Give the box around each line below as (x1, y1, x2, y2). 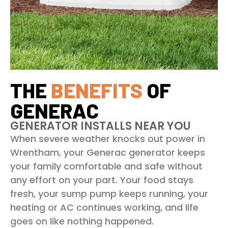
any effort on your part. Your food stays (10, 174, 193, 187)
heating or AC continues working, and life (10, 201, 198, 214)
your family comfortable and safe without (10, 160, 203, 173)
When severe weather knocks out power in (10, 132, 205, 146)
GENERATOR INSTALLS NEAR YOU (10, 118, 191, 134)
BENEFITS (51, 78, 142, 103)
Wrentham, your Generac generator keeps (10, 146, 205, 159)
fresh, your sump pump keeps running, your (10, 187, 208, 201)
